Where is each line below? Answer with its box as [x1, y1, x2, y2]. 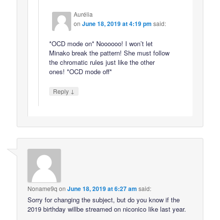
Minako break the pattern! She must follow [49, 48, 170, 57]
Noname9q [27, 184, 58, 192]
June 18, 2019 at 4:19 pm [82, 19, 152, 28]
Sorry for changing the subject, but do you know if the [27, 194, 180, 204]
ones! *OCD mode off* [49, 66, 112, 76]
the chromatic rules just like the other [49, 57, 155, 67]
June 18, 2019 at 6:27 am [67, 184, 137, 193]
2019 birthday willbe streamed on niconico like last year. [27, 204, 187, 214]
